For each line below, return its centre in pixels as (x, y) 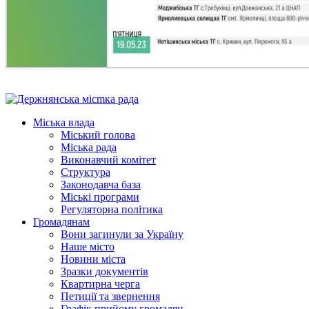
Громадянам (61, 222)
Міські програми (100, 197)
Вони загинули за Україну (122, 235)
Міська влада (64, 123)
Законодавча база (101, 185)
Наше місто (88, 247)
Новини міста (93, 259)
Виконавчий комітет (108, 160)
